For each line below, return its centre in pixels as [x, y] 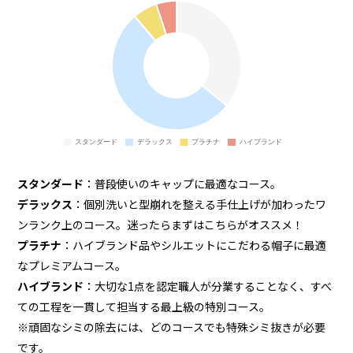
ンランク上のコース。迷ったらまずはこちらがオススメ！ [161, 224]
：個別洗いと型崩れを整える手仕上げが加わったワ [200, 204]
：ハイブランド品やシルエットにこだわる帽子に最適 [194, 245]
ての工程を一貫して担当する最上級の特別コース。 [144, 306]
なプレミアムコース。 [72, 265]
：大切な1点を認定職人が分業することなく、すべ [208, 286]
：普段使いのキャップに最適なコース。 [183, 183]
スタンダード [51, 183]
